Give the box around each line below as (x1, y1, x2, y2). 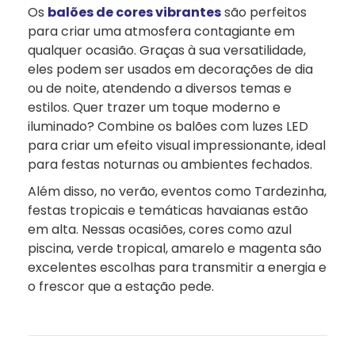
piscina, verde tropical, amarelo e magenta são (28, 239, 322, 258)
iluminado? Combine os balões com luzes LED (28, 117, 308, 136)
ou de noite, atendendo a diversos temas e (28, 79, 292, 98)
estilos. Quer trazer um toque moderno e (28, 98, 281, 117)
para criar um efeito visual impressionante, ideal (28, 136, 326, 155)
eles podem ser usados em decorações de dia (28, 60, 313, 79)
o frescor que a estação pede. (28, 277, 214, 296)
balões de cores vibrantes (48, 3, 221, 22)
